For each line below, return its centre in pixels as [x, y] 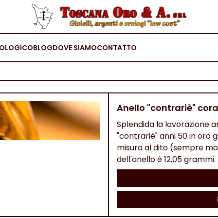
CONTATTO [117, 48]
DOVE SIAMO [75, 48]
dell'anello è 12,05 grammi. [166, 159]
